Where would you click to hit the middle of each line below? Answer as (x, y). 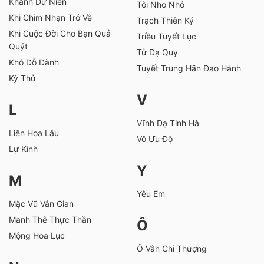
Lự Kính (23, 149)
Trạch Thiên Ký (165, 21)
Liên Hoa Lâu (34, 133)
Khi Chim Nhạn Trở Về (50, 18)
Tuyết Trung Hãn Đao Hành (189, 68)
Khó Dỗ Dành (34, 62)
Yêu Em (151, 194)
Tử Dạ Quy (157, 52)
